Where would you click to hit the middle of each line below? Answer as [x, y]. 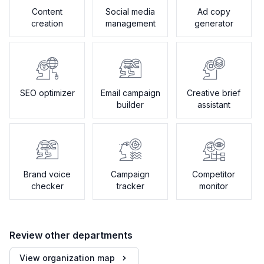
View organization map [67, 258]
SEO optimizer [47, 93]
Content [47, 11]
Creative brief [214, 93]
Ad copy [214, 11]
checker [47, 186]
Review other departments [71, 235]
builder [131, 105]
